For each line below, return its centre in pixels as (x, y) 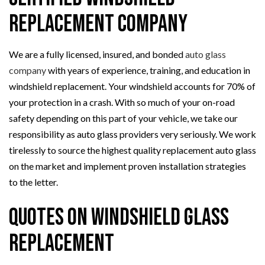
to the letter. (33, 182)
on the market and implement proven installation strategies (127, 166)
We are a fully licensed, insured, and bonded (97, 54)
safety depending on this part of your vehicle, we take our (123, 118)
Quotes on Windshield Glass (119, 218)
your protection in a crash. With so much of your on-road (122, 102)
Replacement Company (98, 25)
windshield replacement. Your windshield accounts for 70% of (132, 86)
